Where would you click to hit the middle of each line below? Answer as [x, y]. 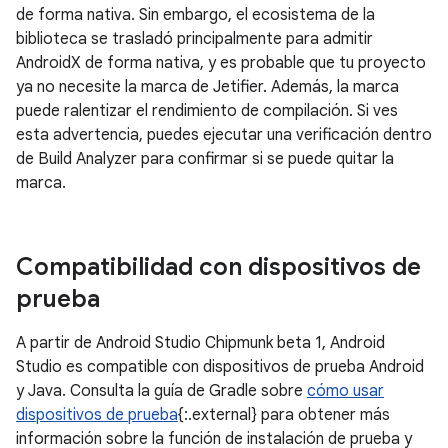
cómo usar [345, 391]
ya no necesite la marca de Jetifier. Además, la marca [207, 87]
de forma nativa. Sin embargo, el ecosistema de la [195, 15]
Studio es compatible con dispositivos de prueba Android [220, 367]
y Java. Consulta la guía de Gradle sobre [161, 391]
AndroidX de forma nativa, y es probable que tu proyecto [221, 63]
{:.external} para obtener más [284, 415]
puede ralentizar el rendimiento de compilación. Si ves [207, 111]
